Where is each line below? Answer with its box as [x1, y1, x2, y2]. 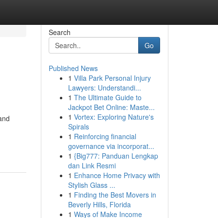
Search [48, 27, 71, 37]
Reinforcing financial [73, 131, 136, 141]
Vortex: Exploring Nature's [73, 112, 154, 122]
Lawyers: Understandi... [68, 83, 141, 92]
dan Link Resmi [68, 161, 116, 170]
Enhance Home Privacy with [73, 170, 160, 180]
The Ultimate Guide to [73, 92, 142, 102]
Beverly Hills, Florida [68, 200, 131, 209]
